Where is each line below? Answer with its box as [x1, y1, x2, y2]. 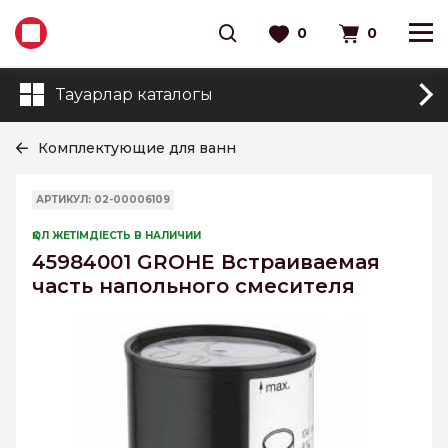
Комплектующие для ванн [38, 139, 236, 157]
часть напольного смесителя [32, 274, 355, 298]
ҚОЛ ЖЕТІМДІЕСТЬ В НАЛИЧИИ [32, 229, 201, 242]
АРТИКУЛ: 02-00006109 [36, 193, 170, 206]
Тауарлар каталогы [56, 85, 213, 104]
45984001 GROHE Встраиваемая [32, 250, 380, 274]
